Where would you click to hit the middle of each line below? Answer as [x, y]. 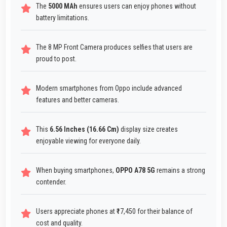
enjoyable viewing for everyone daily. [88, 141]
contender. [51, 182]
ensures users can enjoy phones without [137, 6]
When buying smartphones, [76, 171]
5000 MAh [63, 6]
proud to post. [56, 59]
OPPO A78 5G [135, 171]
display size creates [148, 129]
